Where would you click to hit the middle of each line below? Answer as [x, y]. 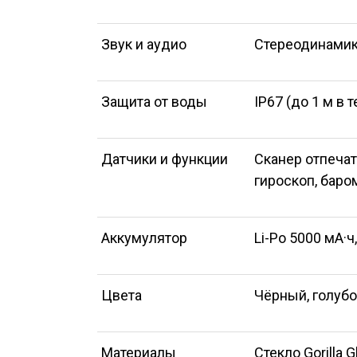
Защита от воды [154, 102]
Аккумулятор [144, 238]
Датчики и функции [165, 159]
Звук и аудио [144, 44]
